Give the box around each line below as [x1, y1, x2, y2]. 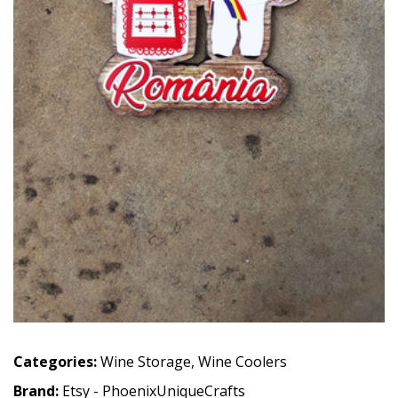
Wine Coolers [198, 351, 287, 371]
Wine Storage [100, 351, 191, 371]
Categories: [13, 351, 97, 371]
